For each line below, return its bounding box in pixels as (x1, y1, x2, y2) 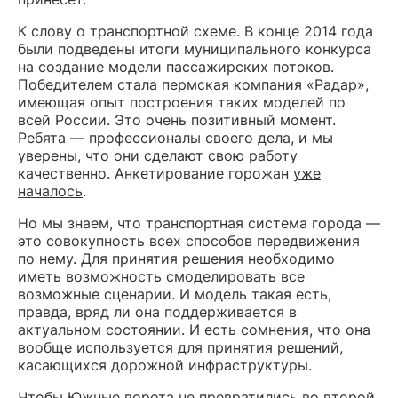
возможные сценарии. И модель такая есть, (18, 285, 331, 304)
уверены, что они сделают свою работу (18, 147, 298, 165)
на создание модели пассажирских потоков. (18, 58, 334, 76)
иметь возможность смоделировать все (18, 267, 305, 286)
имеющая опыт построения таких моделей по (18, 93, 346, 112)
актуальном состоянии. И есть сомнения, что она (18, 321, 370, 339)
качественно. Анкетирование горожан (18, 164, 293, 183)
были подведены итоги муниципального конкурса (18, 40, 371, 59)
